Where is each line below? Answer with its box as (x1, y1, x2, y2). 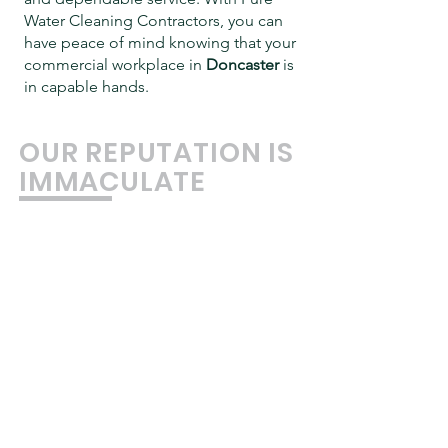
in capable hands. (24, 77, 149, 96)
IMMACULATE (19, 163, 207, 200)
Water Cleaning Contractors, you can (24, 11, 283, 30)
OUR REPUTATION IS (19, 134, 294, 171)
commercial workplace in (24, 55, 206, 74)
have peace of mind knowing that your (24, 33, 296, 52)
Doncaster (206, 55, 283, 74)
